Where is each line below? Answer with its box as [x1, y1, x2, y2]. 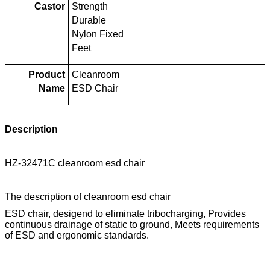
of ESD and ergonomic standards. [5, 230, 149, 240]
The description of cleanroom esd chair [5, 191, 171, 202]
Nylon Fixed [72, 28, 124, 39]
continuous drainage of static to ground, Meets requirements [5, 219, 259, 230]
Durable [72, 14, 107, 25]
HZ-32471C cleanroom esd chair [5, 157, 145, 168]
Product [28, 69, 65, 80]
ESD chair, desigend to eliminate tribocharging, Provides [5, 208, 246, 219]
